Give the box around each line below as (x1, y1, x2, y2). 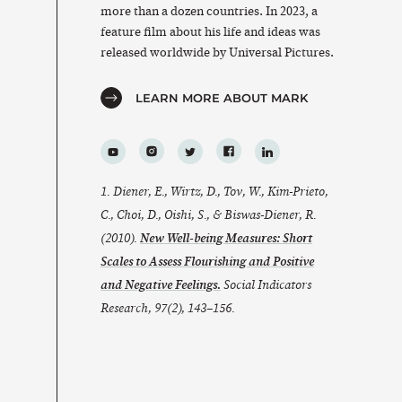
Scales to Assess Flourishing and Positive (100, 253, 314, 270)
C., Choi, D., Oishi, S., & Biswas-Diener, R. (100, 206, 317, 223)
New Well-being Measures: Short (140, 230, 312, 247)
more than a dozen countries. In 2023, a (100, 3, 318, 20)
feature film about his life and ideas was (100, 23, 320, 40)
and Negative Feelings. (100, 276, 221, 293)
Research (100, 300, 148, 317)
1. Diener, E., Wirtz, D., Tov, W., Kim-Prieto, (100, 183, 328, 200)
